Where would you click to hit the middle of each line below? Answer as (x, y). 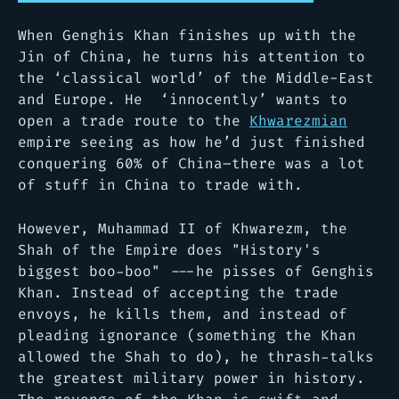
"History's (276, 249)
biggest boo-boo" (89, 271)
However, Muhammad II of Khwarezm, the (183, 228)
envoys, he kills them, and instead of (183, 313)
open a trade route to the (134, 120)
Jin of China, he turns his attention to (191, 56)
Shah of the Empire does (125, 249)
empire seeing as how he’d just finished (191, 142)
